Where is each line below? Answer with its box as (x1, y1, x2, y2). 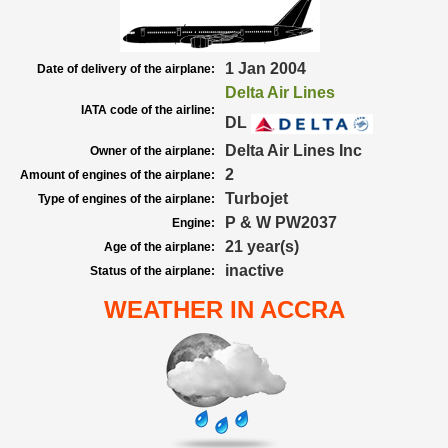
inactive (225, 262, 284, 279)
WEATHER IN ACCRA (103, 296, 345, 323)
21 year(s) (225, 238, 299, 255)
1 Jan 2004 (225, 60, 306, 77)
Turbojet (225, 190, 288, 207)
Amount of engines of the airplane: (20, 168, 215, 182)
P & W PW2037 (225, 214, 337, 231)
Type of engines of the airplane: (38, 192, 215, 206)
